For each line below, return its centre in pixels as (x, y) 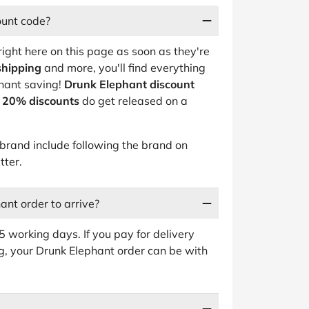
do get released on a (133, 101)
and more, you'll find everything (123, 68)
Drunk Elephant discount (129, 84)
